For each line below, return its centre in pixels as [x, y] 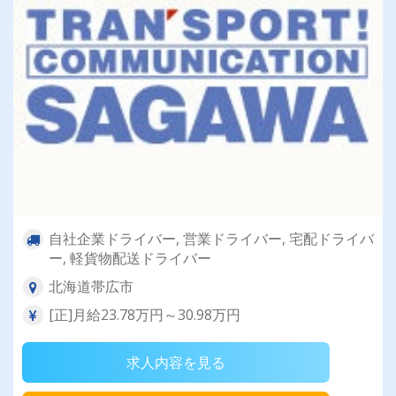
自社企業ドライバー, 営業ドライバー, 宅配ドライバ [211, 239]
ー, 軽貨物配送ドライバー [130, 259]
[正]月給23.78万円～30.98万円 [145, 315]
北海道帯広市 [91, 287]
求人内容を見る [176, 363]
